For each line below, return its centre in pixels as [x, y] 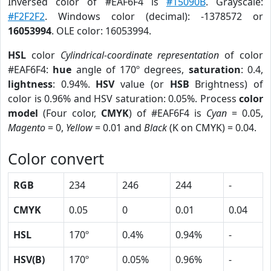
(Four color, [70, 113]
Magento [27, 128]
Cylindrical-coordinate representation [140, 55]
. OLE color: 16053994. [101, 31]
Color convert [56, 158]
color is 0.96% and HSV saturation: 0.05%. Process [123, 99]
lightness [30, 84]
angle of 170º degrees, [130, 70]
